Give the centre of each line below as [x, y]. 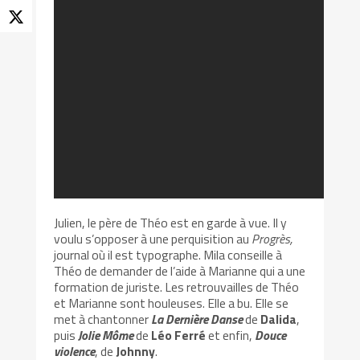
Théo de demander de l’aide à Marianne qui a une [180, 270]
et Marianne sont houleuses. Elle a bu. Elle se [172, 303]
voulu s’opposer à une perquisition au [153, 238]
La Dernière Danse [197, 319]
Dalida [279, 319]
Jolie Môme [106, 335]
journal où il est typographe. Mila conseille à [168, 254]
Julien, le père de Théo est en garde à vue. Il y [171, 222]
